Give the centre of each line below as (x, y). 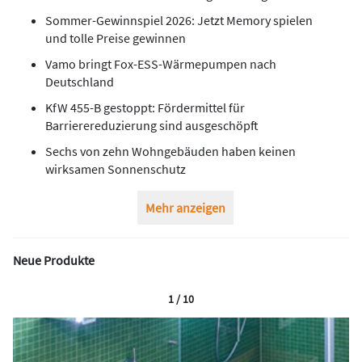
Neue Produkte (54, 260)
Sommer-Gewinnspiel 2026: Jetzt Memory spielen (179, 20)
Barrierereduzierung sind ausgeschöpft (152, 125)
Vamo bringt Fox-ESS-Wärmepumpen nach (161, 63)
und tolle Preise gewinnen (116, 38)
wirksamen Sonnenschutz (116, 168)
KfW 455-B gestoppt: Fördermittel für (145, 107)
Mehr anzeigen (185, 207)
